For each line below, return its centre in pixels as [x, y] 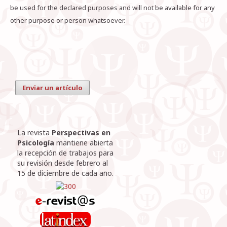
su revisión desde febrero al [63, 163]
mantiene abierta [84, 143]
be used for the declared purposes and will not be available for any [112, 8]
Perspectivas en [80, 133]
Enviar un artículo [52, 88]
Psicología [36, 143]
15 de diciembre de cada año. [65, 173]
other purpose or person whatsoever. [68, 21]
